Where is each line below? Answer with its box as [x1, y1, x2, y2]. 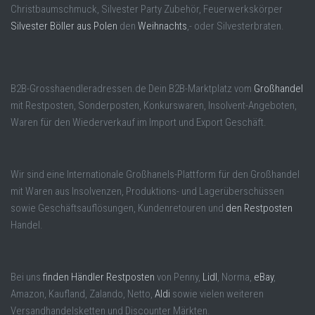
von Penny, [155, 270, 202, 283]
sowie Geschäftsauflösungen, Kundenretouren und [11, 201, 226, 214]
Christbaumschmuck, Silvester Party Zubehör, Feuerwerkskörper [11, 2, 283, 15]
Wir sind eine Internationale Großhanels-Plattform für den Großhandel [11, 167, 300, 181]
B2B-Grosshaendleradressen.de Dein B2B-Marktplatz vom [11, 82, 254, 95]
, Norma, [217, 270, 254, 283]
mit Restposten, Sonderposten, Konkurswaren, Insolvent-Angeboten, [11, 98, 297, 112]
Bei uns [11, 270, 43, 283]
